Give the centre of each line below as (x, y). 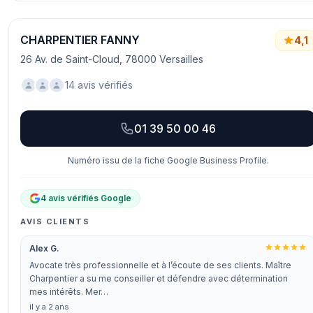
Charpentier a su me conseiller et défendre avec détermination (159, 278)
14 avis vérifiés (99, 85)
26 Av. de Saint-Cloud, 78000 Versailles (112, 59)
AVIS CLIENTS (55, 221)
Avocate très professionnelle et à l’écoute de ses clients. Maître (160, 265)
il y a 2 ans (49, 307)
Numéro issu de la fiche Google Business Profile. (168, 160)
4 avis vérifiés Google (86, 198)
